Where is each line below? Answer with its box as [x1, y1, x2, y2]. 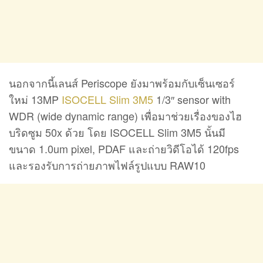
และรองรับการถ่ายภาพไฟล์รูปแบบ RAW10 [9, 157, 205, 173]
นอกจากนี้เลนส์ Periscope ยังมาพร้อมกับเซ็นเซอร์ [9, 75, 235, 90]
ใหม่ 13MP [9, 91, 62, 107]
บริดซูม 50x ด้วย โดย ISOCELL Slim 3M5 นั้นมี [9, 124, 225, 140]
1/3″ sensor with [153, 91, 231, 107]
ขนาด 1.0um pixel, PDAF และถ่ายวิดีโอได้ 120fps [9, 140, 239, 156]
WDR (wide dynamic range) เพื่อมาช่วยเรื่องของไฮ [9, 107, 242, 123]
